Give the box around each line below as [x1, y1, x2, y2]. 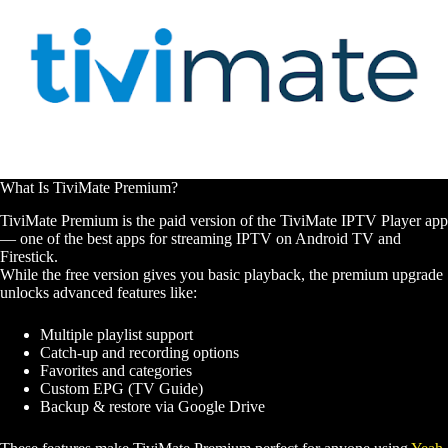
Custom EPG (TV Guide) [40, 380, 203, 397]
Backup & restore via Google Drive [40, 398, 265, 415]
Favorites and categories [40, 362, 192, 379]
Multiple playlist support [40, 326, 193, 343]
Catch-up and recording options [40, 344, 239, 361]
